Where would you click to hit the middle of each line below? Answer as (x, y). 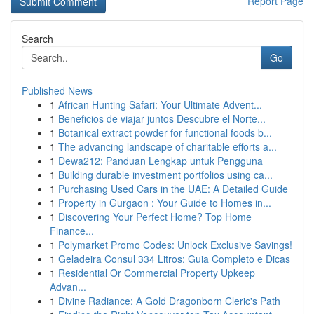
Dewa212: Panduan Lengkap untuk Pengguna (161, 161)
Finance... (72, 231)
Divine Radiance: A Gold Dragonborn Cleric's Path (169, 301)
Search (37, 39)
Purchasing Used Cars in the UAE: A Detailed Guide (173, 189)
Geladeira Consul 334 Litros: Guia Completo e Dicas (174, 259)
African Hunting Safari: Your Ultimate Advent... (160, 104)
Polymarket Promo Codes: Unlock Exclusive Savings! (175, 245)
